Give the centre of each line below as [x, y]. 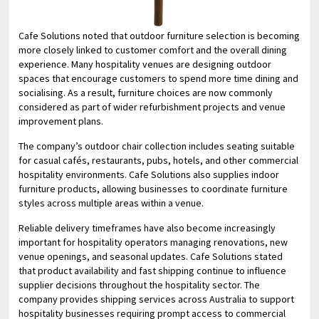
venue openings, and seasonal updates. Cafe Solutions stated [151, 256]
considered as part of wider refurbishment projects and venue [152, 106]
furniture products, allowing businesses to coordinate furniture [153, 188]
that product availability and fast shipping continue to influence [153, 270]
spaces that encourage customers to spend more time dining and [159, 78]
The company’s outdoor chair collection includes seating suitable [157, 146]
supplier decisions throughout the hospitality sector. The [140, 284]
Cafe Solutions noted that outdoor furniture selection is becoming [159, 35]
